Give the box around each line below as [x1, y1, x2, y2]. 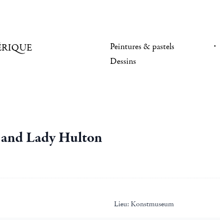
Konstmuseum [129, 199, 174, 209]
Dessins [110, 56, 136, 67]
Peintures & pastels [110, 41, 174, 52]
